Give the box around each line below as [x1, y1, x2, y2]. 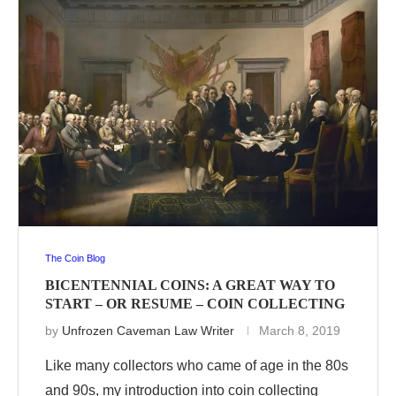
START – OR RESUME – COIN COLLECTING [45, 296, 345, 312]
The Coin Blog [45, 253, 105, 264]
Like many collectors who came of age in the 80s [45, 358, 348, 374]
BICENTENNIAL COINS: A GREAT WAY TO [45, 278, 335, 293]
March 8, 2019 [259, 324, 340, 339]
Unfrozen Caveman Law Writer [62, 324, 234, 339]
